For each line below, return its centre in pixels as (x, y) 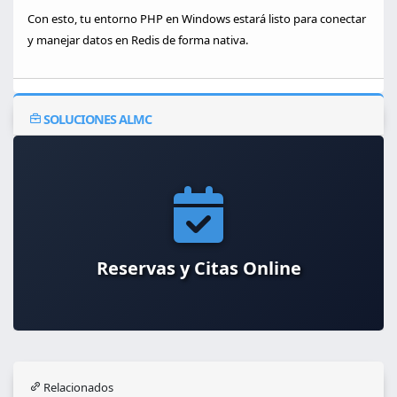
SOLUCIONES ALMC (96, 119)
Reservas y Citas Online (198, 268)
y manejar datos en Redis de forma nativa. (138, 40)
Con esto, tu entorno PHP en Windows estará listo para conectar (197, 19)
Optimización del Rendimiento (198, 268)
